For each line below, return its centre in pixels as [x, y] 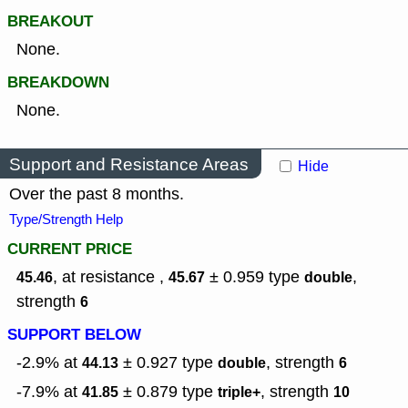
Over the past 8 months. [97, 194]
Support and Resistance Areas [129, 164]
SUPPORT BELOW [74, 335]
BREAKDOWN [58, 83]
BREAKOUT [50, 22]
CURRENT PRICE [70, 250]
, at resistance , [111, 277]
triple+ [239, 393]
